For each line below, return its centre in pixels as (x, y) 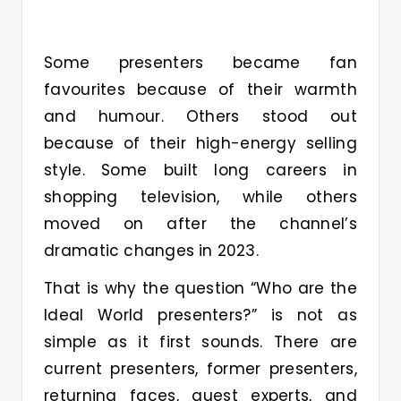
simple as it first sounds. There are (200, 341)
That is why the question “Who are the (200, 288)
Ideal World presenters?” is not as (200, 315)
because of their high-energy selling (200, 143)
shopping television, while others (200, 196)
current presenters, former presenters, (200, 368)
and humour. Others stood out (200, 116)
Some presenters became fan (200, 62)
